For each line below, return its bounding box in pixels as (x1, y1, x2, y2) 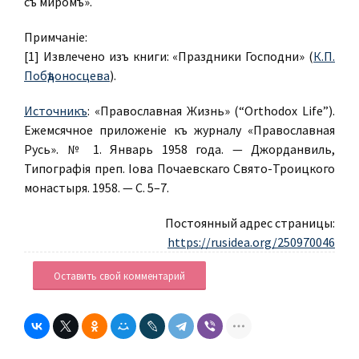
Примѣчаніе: (24, 29, 87, 45)
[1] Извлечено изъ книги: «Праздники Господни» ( (24, 48, 313, 64)
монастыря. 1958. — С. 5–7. (24, 179, 169, 196)
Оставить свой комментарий (54, 269, 186, 284)
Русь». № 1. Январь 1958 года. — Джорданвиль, (24, 141, 335, 157)
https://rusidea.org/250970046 (167, 234, 335, 250)
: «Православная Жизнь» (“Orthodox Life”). (87, 103, 335, 119)
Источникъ (24, 103, 87, 119)
